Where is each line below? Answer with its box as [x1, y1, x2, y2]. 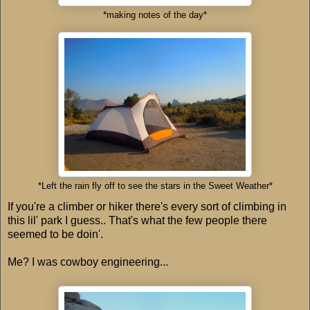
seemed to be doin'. [8, 228, 103, 241]
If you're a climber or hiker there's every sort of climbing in [8, 201, 286, 213]
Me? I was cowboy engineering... [8, 256, 168, 268]
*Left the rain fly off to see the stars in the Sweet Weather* [37, 181, 273, 192]
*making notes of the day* [103, 10, 207, 21]
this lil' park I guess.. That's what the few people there [8, 215, 267, 227]
